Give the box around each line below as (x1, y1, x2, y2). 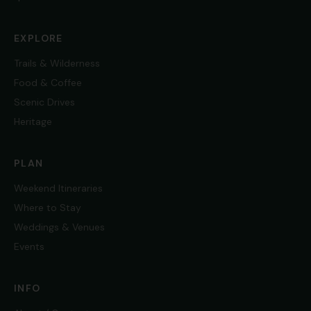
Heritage (14, 115, 52, 128)
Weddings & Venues (14, 221, 105, 234)
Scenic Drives (14, 96, 75, 109)
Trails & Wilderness (14, 57, 100, 70)
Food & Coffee (14, 76, 82, 90)
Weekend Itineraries (14, 182, 103, 195)
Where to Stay (14, 201, 81, 215)
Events (14, 240, 44, 253)
